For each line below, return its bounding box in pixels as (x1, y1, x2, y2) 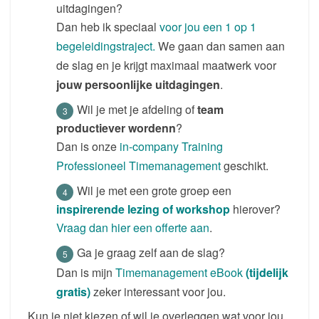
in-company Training (120, 138, 223, 155)
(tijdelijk (246, 263, 288, 281)
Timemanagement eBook (115, 263, 246, 281)
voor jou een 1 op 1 (159, 19, 256, 36)
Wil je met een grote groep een (77, 182, 231, 199)
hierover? (233, 200, 281, 217)
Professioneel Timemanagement (56, 157, 221, 174)
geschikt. (221, 157, 268, 174)
